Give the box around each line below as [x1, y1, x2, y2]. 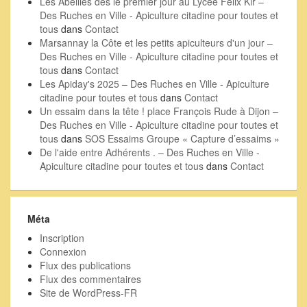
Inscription [40, 231, 84, 245]
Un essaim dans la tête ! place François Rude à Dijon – [40, 104, 278, 118]
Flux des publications [40, 258, 131, 272]
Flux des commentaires [40, 272, 141, 286]
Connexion [40, 245, 86, 258]
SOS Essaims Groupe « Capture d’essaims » [85, 132, 280, 145]
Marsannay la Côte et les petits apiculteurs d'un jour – [40, 36, 273, 49]
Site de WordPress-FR [40, 286, 137, 299]
